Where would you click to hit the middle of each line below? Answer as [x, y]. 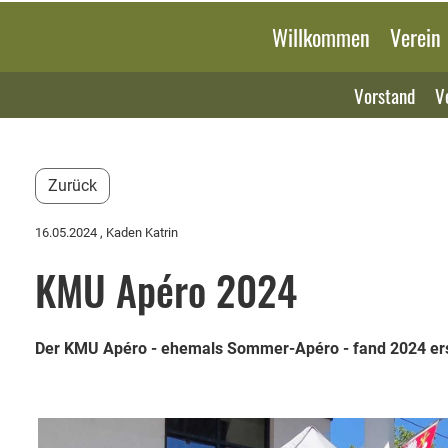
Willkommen [321, 37]
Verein [415, 37]
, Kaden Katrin [137, 232]
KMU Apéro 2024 [166, 290]
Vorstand [384, 95]
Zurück [72, 185]
